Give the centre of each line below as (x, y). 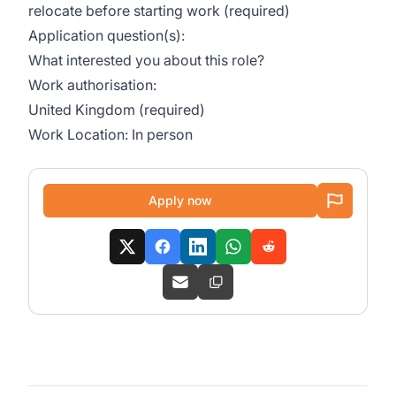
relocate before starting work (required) (159, 11)
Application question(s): (107, 35)
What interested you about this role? (146, 60)
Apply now (180, 200)
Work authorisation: (92, 85)
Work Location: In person (110, 134)
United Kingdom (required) (117, 110)
